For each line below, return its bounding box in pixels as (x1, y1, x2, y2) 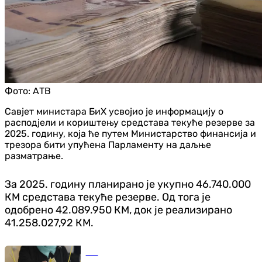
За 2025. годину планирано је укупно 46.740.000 (5, 177, 251, 191)
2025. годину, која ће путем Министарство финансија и (5, 127, 256, 139)
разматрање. (5, 150, 63, 161)
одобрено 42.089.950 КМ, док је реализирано (5, 203, 232, 216)
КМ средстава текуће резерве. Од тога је (5, 190, 211, 204)
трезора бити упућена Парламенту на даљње (5, 139, 211, 150)
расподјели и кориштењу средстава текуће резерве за (5, 116, 255, 128)
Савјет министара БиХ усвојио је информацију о (5, 105, 223, 117)
